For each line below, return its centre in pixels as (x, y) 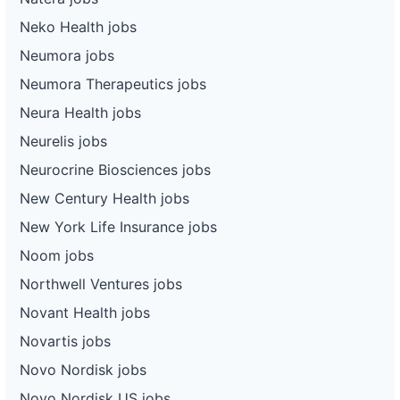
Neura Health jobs (80, 112)
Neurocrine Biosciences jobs (115, 169)
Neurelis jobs (63, 141)
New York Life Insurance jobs (118, 226)
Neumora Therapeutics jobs (113, 83)
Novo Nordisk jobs (83, 369)
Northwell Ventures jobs (101, 283)
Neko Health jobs (78, 26)
